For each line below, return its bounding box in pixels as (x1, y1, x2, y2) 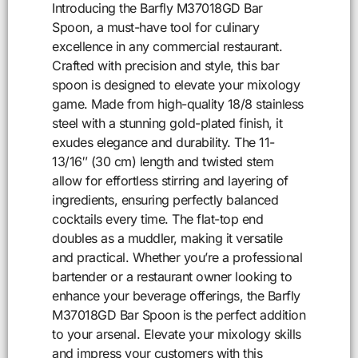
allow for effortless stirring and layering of (52, 173, 288, 189)
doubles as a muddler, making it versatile (52, 230, 283, 247)
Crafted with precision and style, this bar (52, 58, 279, 74)
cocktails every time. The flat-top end (52, 211, 263, 228)
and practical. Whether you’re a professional (52, 249, 302, 266)
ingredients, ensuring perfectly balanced (52, 192, 278, 209)
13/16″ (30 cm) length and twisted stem (52, 153, 273, 170)
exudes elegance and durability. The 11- (52, 134, 275, 151)
